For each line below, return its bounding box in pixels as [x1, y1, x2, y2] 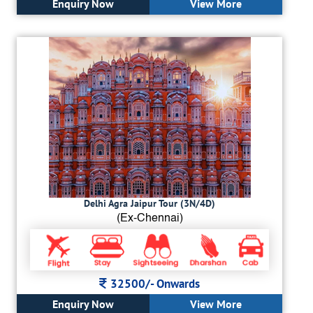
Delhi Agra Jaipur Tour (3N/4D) [84, 196, 215, 210]
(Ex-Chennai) [116, 212, 183, 224]
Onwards [156, 276, 200, 292]
